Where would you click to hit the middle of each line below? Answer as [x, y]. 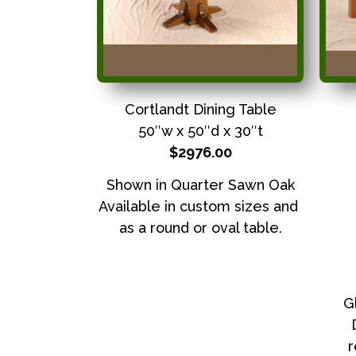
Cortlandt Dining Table [200, 109]
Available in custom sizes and [200, 206]
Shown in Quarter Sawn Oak [200, 184]
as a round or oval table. [200, 227]
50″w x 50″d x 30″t [200, 130]
